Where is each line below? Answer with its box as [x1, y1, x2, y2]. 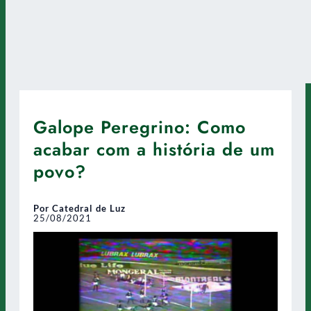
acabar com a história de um [33, 136, 275, 162]
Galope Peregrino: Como [33, 114, 246, 140]
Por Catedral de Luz [33, 202, 126, 214]
